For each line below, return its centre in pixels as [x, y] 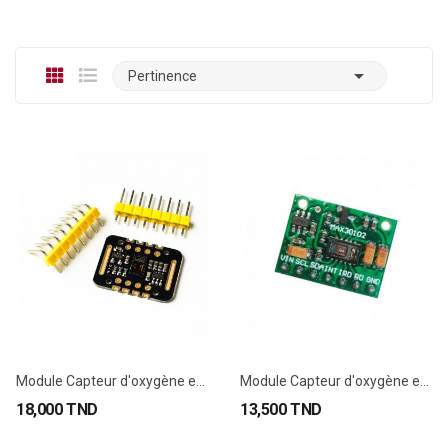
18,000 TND [57, 409]
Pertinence [162, 76]
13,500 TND [281, 409]
